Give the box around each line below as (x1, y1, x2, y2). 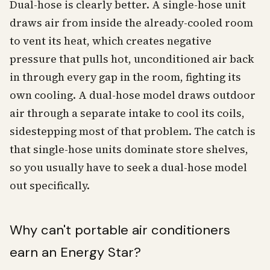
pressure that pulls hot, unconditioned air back (10, 52, 254, 66)
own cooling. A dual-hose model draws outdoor (10, 88, 256, 102)
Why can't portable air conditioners (10, 221, 230, 239)
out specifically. (10, 178, 90, 193)
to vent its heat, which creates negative (10, 34, 212, 48)
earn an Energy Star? (10, 243, 141, 261)
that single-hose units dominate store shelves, (10, 142, 248, 157)
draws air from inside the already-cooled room (10, 16, 253, 30)
